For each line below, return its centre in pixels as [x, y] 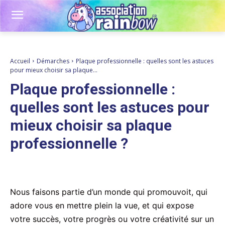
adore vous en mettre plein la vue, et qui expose [102, 205]
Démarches [53, 61]
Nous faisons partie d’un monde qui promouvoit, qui [109, 192]
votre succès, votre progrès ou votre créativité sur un [112, 219]
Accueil [20, 61]
